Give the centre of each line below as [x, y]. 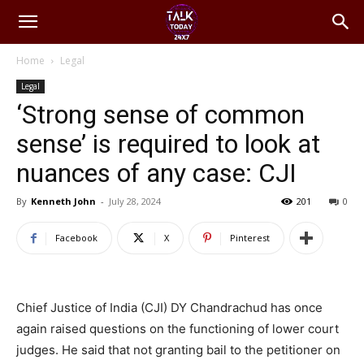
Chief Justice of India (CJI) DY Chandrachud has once [169, 308]
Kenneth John [63, 201]
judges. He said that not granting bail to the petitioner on [178, 350]
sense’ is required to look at [168, 144]
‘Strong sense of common [160, 115]
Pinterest [250, 238]
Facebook [76, 238]
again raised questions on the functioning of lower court [178, 329]
